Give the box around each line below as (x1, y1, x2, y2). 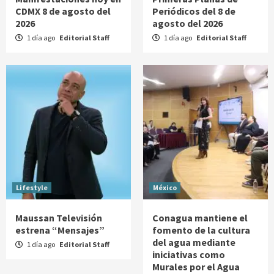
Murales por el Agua (152, 260, 240, 273)
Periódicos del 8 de (152, 4, 235, 17)
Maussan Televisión (15, 211, 102, 224)
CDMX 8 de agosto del (15, 4, 111, 17)
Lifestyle (16, 182, 48, 192)
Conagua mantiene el (152, 211, 248, 224)
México (153, 182, 177, 192)
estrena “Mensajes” (15, 223, 105, 236)
